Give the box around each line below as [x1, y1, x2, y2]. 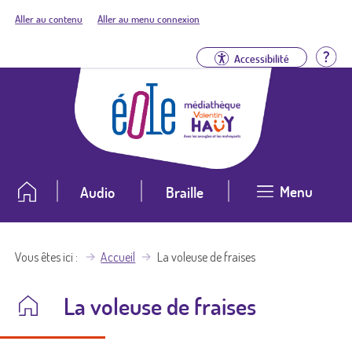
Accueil [101, 248, 136, 265]
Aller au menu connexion [97, 13, 200, 25]
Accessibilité [233, 50, 289, 65]
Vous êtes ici [15, 248, 74, 265]
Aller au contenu [15, 13, 83, 25]
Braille [165, 181, 203, 202]
